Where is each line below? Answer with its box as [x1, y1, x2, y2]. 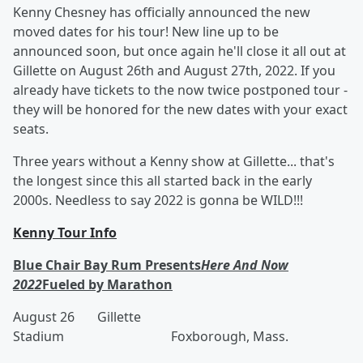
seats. [13, 120, 49, 138]
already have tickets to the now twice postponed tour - [13, 81, 348, 99]
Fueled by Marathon [42, 275, 173, 293]
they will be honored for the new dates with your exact [13, 100, 348, 118]
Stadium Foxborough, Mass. [13, 327, 288, 345]
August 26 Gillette [13, 308, 141, 326]
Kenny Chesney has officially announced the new [13, 3, 310, 21]
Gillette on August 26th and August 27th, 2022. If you [13, 62, 335, 79]
